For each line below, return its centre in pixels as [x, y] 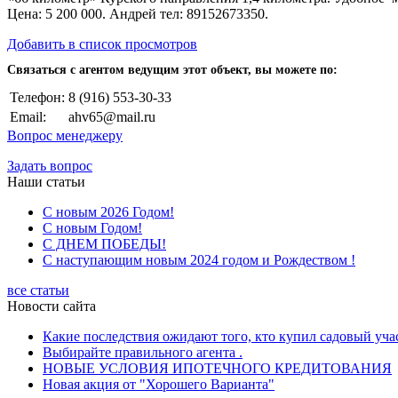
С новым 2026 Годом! [108, 212]
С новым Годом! [92, 228]
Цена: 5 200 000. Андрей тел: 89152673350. [138, 14]
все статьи [38, 291]
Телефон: [37, 98]
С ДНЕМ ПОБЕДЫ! [104, 244]
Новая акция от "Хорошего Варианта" [159, 385]
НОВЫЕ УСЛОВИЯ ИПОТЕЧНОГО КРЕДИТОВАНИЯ [217, 369]
